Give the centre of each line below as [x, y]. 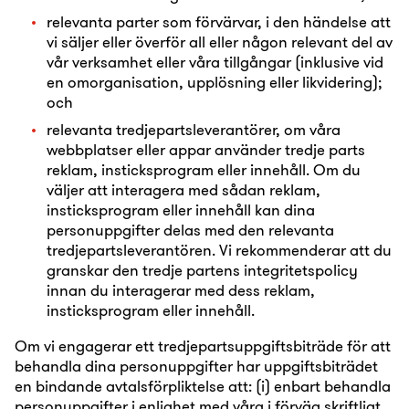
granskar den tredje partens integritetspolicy [202, 270]
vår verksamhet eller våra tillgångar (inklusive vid [215, 62]
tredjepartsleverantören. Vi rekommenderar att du [219, 250]
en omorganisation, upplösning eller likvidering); [214, 82]
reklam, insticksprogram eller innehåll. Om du [204, 169]
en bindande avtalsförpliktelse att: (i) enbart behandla [203, 386]
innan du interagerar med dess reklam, [181, 290]
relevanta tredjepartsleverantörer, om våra [194, 129]
